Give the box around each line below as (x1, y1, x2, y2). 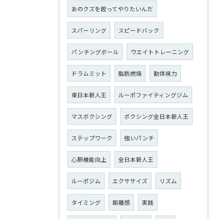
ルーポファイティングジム (118, 90, 188, 99)
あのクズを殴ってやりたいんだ (71, 4, 153, 13)
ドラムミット (71, 69, 107, 77)
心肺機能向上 (71, 155, 107, 163)
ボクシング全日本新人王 (124, 112, 189, 120)
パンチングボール (71, 47, 119, 56)
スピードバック (118, 26, 159, 34)
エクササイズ (112, 176, 148, 185)
